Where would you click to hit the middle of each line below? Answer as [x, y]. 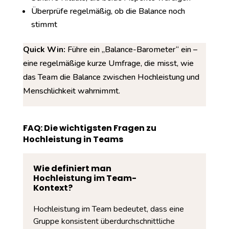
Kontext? [53, 188]
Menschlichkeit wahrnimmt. [71, 91]
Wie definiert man [72, 168]
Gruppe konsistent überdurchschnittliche [104, 221]
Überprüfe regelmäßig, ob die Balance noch [108, 11]
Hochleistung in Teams [73, 139]
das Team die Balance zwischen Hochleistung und [111, 77]
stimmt [44, 25]
